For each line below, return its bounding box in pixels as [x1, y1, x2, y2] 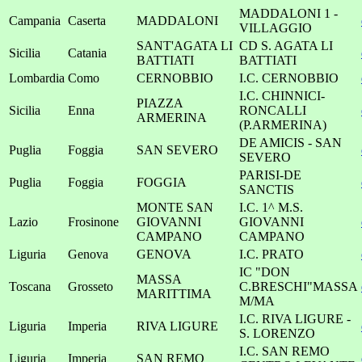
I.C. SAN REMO [239, 344, 330, 358]
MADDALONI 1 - [239, 6, 338, 20]
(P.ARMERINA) [239, 118, 326, 132]
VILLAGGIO [239, 21, 312, 35]
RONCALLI [239, 103, 306, 117]
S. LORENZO [239, 326, 315, 340]
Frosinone [68, 215, 119, 229]
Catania [68, 46, 107, 60]
